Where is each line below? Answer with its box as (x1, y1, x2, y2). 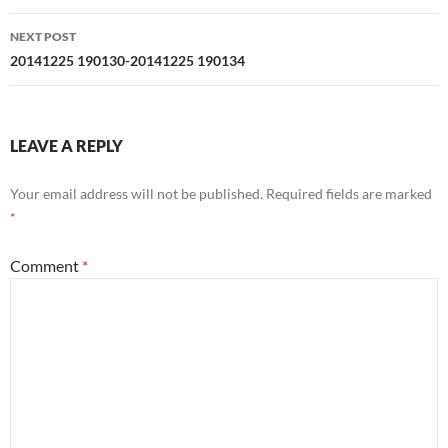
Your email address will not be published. (10, 185, 263, 202)
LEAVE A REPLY (10, 136, 123, 155)
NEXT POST (10, 29, 76, 44)
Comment (10, 256, 82, 275)
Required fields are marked (266, 185, 432, 202)
